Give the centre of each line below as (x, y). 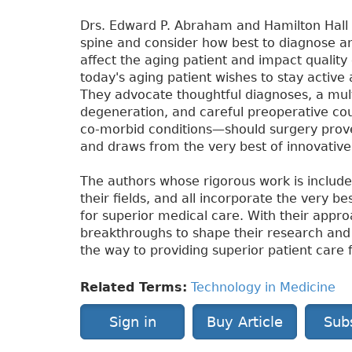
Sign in (132, 322)
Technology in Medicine (263, 287)
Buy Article (245, 322)
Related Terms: (134, 287)
